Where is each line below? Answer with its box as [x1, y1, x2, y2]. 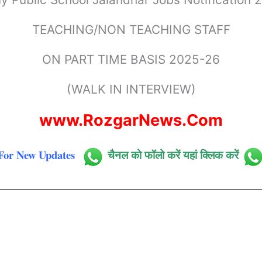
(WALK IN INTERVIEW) [66, 82, 196, 96]
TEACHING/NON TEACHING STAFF [32, 22, 230, 37]
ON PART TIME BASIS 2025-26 [42, 52, 220, 67]
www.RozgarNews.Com [39, 111, 223, 130]
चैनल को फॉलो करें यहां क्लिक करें [108, 147, 239, 163]
